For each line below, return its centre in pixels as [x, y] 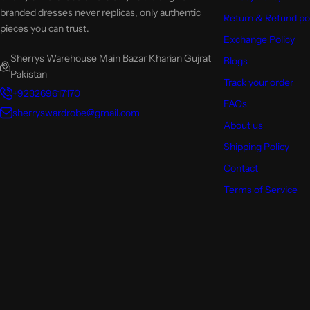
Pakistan [29, 74]
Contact [240, 168]
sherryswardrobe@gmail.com [76, 112]
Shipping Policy [256, 146]
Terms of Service [260, 189]
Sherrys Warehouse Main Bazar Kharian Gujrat [111, 58]
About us [243, 125]
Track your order [258, 82]
